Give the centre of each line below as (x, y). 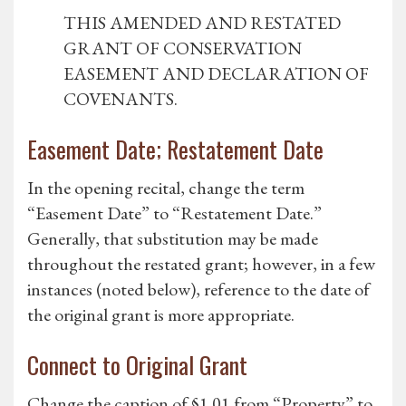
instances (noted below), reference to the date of (198, 290)
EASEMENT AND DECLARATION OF (216, 74)
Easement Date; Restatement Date (175, 150)
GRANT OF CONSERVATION (183, 48)
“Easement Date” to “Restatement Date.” (174, 213)
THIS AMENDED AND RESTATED (202, 23)
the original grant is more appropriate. (161, 315)
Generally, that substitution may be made (173, 239)
